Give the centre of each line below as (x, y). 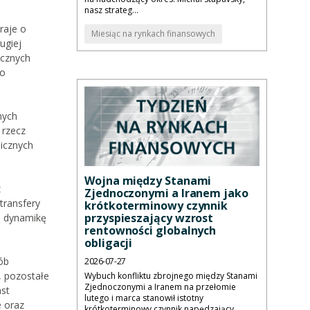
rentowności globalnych (151, 231)
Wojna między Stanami (148, 181)
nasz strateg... (111, 10)
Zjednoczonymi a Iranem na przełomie (160, 287)
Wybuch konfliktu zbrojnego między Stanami (171, 276)
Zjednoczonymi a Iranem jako (166, 193)
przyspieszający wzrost (149, 218)
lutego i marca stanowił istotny (144, 298)
